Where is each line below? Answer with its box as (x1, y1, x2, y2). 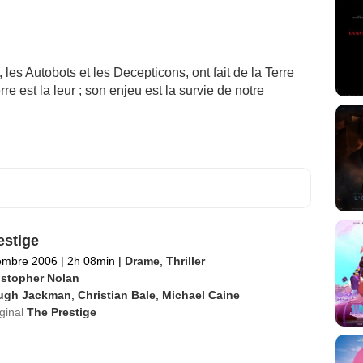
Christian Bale (77, 288, 156, 301)
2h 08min (63, 254, 118, 267)
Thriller (165, 254, 205, 267)
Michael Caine (161, 288, 240, 301)
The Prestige (26, 305, 96, 318)
